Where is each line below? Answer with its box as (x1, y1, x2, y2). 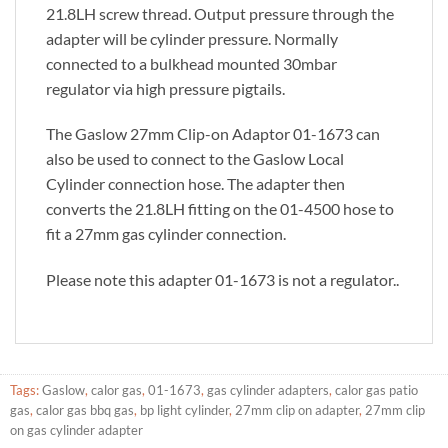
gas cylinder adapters (207, 382, 329, 399)
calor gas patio (335, 382, 418, 399)
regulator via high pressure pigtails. (46, 78, 285, 98)
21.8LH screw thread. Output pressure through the (46, 3, 394, 23)
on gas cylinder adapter (10, 422, 143, 439)
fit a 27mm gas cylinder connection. (46, 224, 286, 244)
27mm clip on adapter (235, 402, 359, 419)
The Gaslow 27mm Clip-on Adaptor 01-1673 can (46, 124, 380, 144)
